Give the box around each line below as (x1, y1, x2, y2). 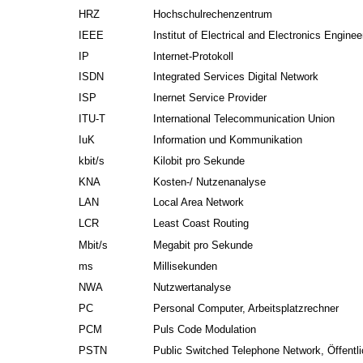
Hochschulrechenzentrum (153, 8, 273, 21)
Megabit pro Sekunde (153, 239, 254, 252)
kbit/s (78, 154, 105, 167)
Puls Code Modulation (153, 322, 257, 335)
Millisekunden (153, 260, 218, 273)
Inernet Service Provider (153, 91, 267, 104)
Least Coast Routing (153, 217, 250, 230)
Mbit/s (78, 239, 108, 252)
